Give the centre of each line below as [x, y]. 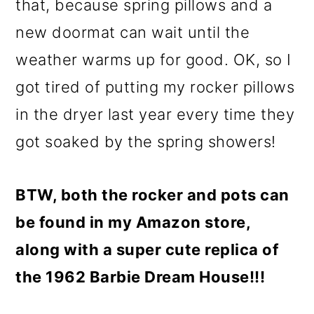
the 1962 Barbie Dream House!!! [141, 277]
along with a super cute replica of [147, 250]
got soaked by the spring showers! [146, 142]
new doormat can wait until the [133, 32]
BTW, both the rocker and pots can [152, 195]
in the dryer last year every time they [155, 114]
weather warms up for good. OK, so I [153, 60]
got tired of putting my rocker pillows [155, 87]
